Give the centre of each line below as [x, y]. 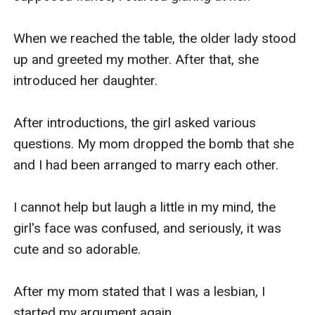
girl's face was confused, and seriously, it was [148, 228]
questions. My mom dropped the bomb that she [154, 143]
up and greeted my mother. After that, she [136, 59]
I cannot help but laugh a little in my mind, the [145, 207]
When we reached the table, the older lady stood [155, 38]
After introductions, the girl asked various [135, 122]
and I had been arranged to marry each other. [146, 165]
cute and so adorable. [77, 249]
